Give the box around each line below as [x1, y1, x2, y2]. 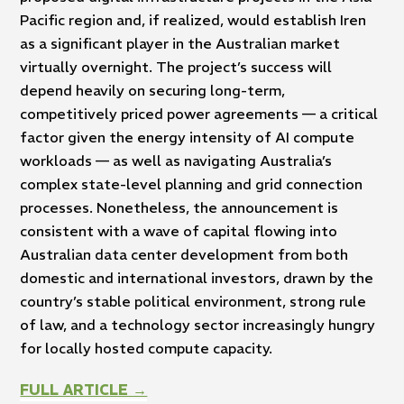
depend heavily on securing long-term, [20, 81, 286, 100]
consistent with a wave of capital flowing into [20, 222, 338, 241]
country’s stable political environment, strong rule [20, 292, 367, 311]
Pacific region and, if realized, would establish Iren [20, 11, 367, 30]
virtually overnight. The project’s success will [20, 58, 333, 77]
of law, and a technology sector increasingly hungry [20, 316, 376, 335]
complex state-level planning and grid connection [20, 175, 363, 194]
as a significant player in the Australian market [20, 34, 341, 53]
